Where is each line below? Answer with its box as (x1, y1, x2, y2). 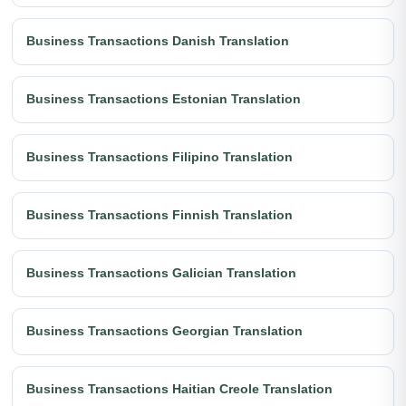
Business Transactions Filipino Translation (26, 150, 293, 165)
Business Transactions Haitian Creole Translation (26, 382, 333, 397)
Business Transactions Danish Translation (26, 34, 289, 49)
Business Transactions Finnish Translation (26, 208, 293, 223)
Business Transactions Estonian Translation (26, 92, 301, 107)
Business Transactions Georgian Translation (26, 324, 303, 339)
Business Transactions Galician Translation (26, 266, 296, 281)
